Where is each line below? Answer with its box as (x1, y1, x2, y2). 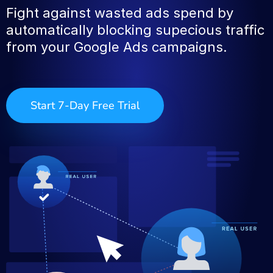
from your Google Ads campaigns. (6, 39, 227, 55)
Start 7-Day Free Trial (30, 98, 140, 113)
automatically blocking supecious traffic (6, 22, 264, 38)
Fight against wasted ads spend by (6, 5, 233, 21)
